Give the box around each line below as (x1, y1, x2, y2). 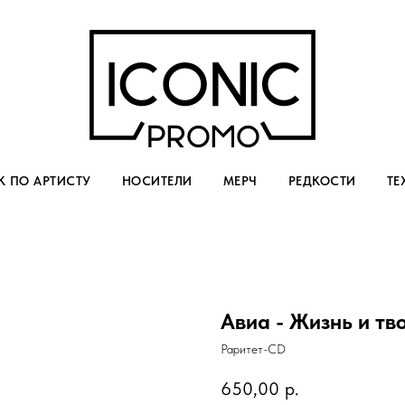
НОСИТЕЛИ (121, 174, 193, 188)
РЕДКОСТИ (287, 174, 356, 188)
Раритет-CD (221, 342, 286, 356)
